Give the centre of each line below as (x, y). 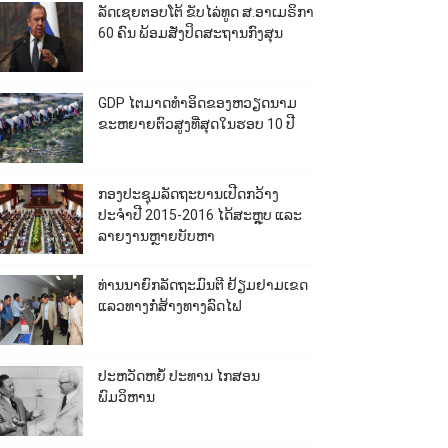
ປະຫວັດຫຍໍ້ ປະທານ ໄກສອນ (178, 376)
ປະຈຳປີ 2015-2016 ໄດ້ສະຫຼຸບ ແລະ (199, 215)
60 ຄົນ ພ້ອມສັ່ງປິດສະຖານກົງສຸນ (190, 33)
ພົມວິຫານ (126, 397)
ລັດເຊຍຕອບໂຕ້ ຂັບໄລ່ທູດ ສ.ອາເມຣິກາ (205, 12)
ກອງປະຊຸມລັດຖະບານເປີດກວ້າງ (188, 194)
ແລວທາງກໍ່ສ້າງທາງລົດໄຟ (169, 306)
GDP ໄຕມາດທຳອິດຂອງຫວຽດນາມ (197, 103)
